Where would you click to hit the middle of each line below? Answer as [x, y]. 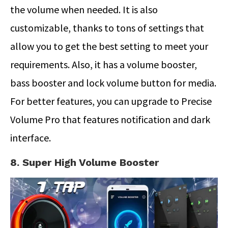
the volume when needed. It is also [84, 9]
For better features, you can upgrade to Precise [111, 101]
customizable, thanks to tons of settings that [107, 27]
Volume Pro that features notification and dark [110, 119]
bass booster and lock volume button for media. [113, 82]
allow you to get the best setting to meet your [109, 46]
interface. [31, 137]
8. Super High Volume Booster [84, 162]
